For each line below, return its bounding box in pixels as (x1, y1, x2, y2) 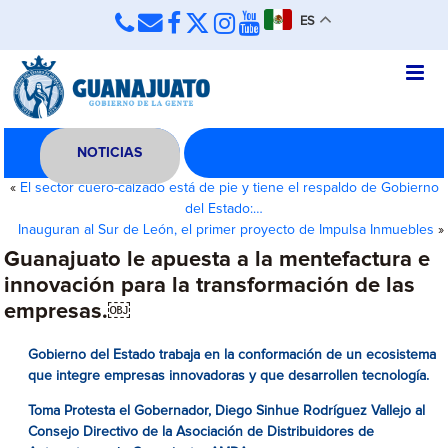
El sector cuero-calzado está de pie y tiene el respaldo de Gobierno (19, 181, 439, 195)
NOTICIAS (77, 146, 143, 160)
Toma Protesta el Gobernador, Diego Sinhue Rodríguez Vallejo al (28, 404, 426, 418)
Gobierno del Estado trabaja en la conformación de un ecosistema (28, 348, 437, 362)
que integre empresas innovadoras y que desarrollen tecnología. (28, 369, 430, 383)
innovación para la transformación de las (4, 275, 416, 297)
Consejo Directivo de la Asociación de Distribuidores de (28, 425, 375, 439)
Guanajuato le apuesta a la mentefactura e (4, 249, 431, 271)
